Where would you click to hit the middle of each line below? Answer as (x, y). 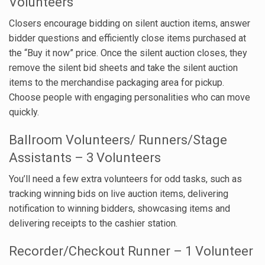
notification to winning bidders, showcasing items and (119, 208)
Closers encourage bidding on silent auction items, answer (130, 23)
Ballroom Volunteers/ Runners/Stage (118, 140)
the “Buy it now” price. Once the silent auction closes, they (128, 53)
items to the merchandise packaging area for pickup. (117, 82)
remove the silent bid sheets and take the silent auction (123, 67)
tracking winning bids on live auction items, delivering (119, 193)
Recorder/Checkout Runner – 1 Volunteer (131, 251)
